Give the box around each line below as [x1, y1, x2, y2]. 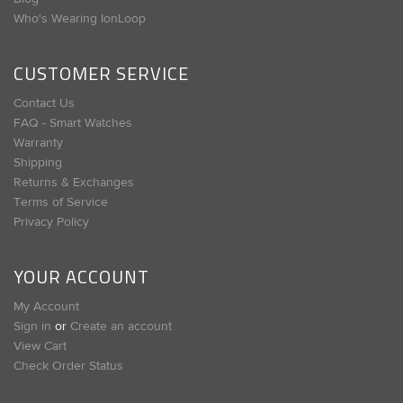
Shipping [13, 154, 62, 171]
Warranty [13, 134, 63, 151]
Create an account [70, 318, 172, 335]
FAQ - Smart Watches [13, 114, 132, 131]
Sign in [13, 318, 51, 335]
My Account [13, 298, 79, 315]
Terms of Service [13, 193, 108, 210]
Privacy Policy [13, 213, 89, 230]
